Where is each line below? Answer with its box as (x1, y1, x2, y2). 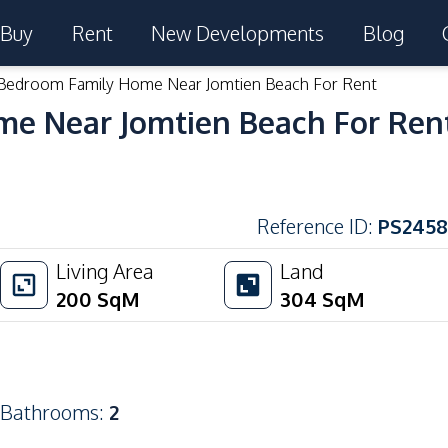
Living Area (56, 258, 154, 284)
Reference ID (257, 213, 368, 239)
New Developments (151, 20, 325, 46)
